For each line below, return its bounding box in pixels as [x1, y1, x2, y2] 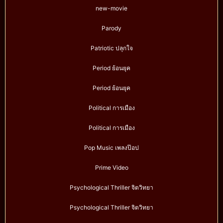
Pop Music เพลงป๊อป [84, 144, 139, 152]
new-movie [96, 4, 127, 12]
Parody [102, 24, 121, 32]
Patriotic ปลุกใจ [90, 44, 133, 52]
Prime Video [95, 164, 128, 172]
